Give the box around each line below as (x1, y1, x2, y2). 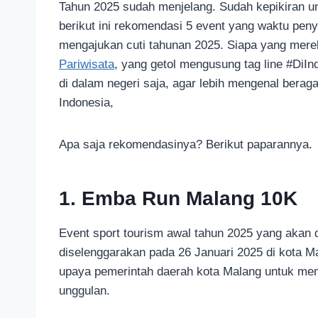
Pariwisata (59, 57, 114, 71)
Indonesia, (59, 95, 124, 109)
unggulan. (59, 283, 110, 297)
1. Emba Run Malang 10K (59, 187, 297, 209)
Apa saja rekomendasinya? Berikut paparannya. (59, 137, 312, 151)
